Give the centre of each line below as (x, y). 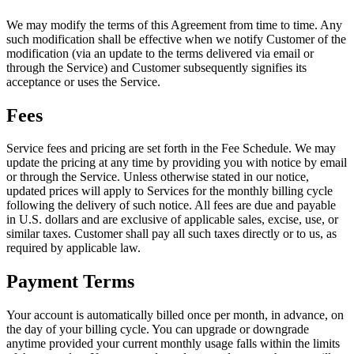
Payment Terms (70, 282)
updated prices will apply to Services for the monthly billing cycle (169, 191)
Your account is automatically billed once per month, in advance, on (175, 315)
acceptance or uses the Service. (83, 81)
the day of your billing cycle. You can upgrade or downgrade (158, 330)
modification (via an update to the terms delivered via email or (160, 53)
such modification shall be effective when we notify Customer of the (176, 39)
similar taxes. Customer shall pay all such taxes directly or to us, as (171, 234)
